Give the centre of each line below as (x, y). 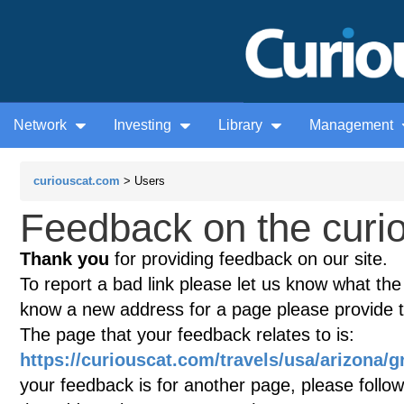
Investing (144, 125)
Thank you (64, 259)
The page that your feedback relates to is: (187, 335)
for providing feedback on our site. (248, 259)
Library (242, 125)
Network (42, 125)
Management (353, 125)
